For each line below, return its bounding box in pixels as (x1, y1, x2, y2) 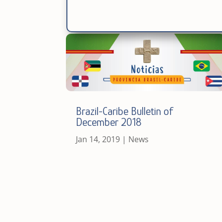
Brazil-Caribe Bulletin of (76, 105, 174, 118)
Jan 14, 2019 (76, 134, 120, 145)
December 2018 (76, 116, 142, 129)
